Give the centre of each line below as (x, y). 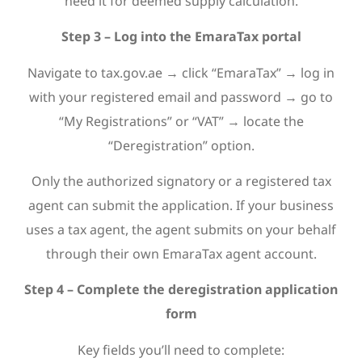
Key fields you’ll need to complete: (181, 349)
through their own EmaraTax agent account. (181, 254)
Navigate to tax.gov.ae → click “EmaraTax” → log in (181, 72)
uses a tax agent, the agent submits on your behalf (181, 229)
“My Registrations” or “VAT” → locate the (181, 121)
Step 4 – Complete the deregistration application (181, 290)
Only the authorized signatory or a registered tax (181, 181)
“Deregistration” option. (181, 145)
